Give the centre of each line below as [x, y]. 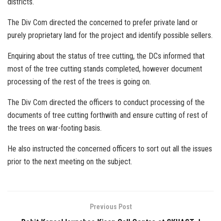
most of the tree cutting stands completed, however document [105, 69]
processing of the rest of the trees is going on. [79, 81]
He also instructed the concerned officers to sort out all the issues [110, 148]
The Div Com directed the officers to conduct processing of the [106, 102]
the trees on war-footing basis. [55, 128]
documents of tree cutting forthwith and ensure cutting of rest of [108, 115]
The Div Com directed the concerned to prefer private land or [103, 22]
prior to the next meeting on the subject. [70, 161]
